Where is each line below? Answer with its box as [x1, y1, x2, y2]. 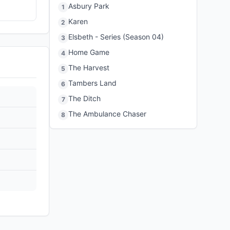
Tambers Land [68, 79, 117, 87]
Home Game [68, 48, 109, 56]
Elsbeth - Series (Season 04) [68, 32, 164, 41]
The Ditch [68, 94, 101, 103]
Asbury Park [68, 2, 109, 10]
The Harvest [68, 63, 109, 72]
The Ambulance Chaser [68, 109, 146, 118]
